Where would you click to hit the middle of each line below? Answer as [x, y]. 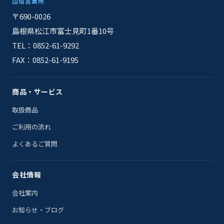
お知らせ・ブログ [38, 210]
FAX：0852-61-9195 [45, 60]
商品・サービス [37, 91]
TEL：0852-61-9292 [45, 45]
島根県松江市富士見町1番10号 [63, 31]
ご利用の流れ [31, 127]
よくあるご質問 [35, 144]
